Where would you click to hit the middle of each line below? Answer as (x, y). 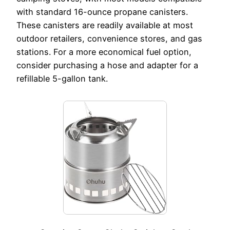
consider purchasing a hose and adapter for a (107, 65)
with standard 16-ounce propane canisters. (102, 12)
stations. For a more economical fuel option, (104, 52)
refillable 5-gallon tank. (62, 79)
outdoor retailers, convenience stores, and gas (109, 39)
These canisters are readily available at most (105, 25)
